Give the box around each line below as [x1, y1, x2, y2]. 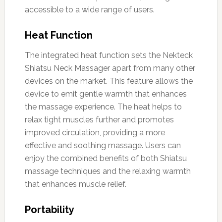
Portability [24, 203, 74, 216]
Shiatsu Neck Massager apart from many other [24, 63, 195, 73]
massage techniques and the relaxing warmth [24, 166, 191, 176]
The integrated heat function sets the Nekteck [24, 50, 193, 60]
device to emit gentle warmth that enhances [24, 89, 187, 99]
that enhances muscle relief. [24, 179, 126, 189]
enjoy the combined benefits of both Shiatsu [24, 153, 187, 163]
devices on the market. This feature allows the [24, 76, 193, 86]
